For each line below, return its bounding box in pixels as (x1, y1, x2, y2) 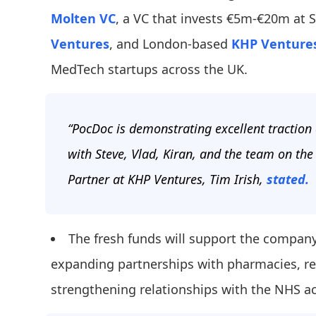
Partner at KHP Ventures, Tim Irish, (68, 171, 267, 188)
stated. (267, 171, 309, 188)
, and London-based (109, 35, 231, 53)
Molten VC (51, 10, 116, 28)
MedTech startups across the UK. (51, 61, 248, 78)
